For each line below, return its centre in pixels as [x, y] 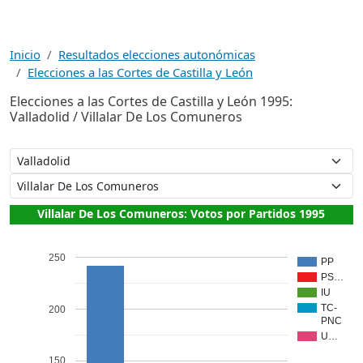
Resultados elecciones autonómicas [157, 54]
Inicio [25, 54]
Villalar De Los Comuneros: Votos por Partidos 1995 [181, 213]
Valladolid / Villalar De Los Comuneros [126, 117]
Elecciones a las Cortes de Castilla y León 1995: [151, 101]
